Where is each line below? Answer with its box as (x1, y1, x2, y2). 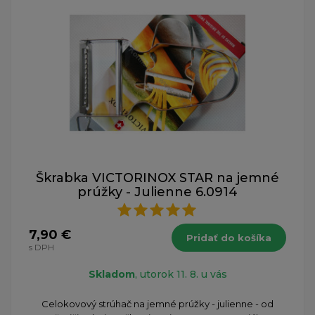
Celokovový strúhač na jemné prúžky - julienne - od (41, 297, 274, 309)
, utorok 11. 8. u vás (134, 267, 227, 281)
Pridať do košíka (186, 231, 271, 243)
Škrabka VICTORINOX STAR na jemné (36, 169, 279, 186)
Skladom (88, 267, 135, 281)
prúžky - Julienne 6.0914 (77, 184, 238, 200)
